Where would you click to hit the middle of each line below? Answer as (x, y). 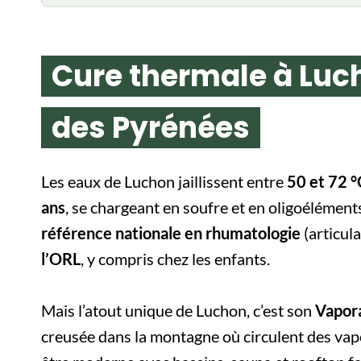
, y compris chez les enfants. (175, 258)
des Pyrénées (150, 127)
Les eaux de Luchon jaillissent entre (164, 181)
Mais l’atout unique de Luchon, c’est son (178, 310)
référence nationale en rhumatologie (171, 232)
